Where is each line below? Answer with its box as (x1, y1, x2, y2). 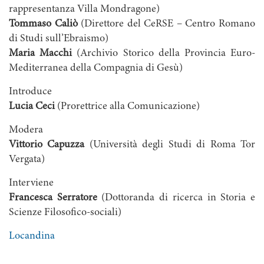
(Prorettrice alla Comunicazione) (55, 101, 200, 113)
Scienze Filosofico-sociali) (9, 207, 121, 219)
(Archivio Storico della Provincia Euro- (72, 48, 256, 60)
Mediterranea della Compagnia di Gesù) (9, 63, 183, 74)
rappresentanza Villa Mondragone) (9, 4, 160, 15)
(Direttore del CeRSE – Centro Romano (77, 19, 256, 30)
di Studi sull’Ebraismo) (9, 34, 108, 45)
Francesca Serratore (9, 193, 97, 204)
